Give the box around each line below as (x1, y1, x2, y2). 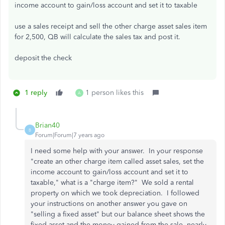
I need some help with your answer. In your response (31, 147, 203, 155)
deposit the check (15, 54, 72, 62)
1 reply (25, 88, 47, 97)
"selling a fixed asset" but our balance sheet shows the (31, 210, 205, 218)
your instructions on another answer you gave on (31, 199, 187, 208)
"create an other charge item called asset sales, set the (31, 157, 204, 166)
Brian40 (35, 121, 60, 130)
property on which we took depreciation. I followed (31, 189, 199, 197)
